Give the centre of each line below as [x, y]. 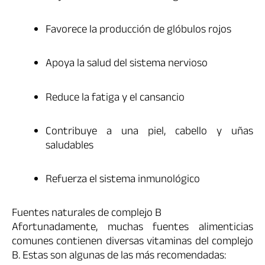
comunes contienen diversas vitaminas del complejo [132, 243]
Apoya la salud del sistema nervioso [127, 65]
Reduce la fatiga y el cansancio [115, 98]
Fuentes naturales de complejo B [87, 214]
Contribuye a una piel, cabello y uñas [149, 132]
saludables [70, 146]
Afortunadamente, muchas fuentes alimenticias [132, 229]
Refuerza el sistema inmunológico [123, 181]
